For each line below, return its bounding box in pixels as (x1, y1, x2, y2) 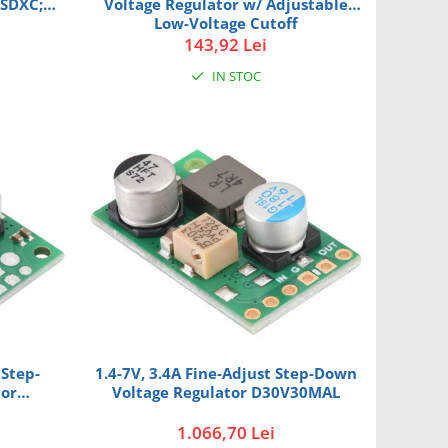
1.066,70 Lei (176, 421, 275, 445)
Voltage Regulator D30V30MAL (111, 382, 340, 403)
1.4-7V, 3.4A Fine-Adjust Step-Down (94, 363, 357, 384)
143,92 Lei (184, 33, 268, 57)
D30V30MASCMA (164, 32, 288, 53)
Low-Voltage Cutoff (153, 13, 298, 34)
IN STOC (208, 67, 261, 86)
